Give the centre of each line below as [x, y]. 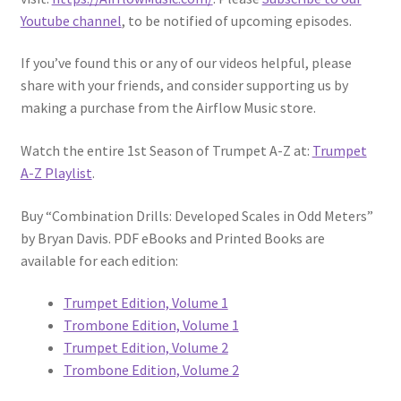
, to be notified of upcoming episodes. [236, 20]
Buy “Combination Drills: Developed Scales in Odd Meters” [196, 215]
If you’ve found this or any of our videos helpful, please [186, 63]
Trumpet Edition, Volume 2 [145, 348]
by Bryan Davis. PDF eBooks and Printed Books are [172, 238]
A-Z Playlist [56, 172]
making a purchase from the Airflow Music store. [168, 108]
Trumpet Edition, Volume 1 [145, 303]
